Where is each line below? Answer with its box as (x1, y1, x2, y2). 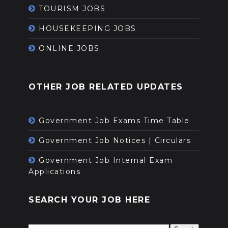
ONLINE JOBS (39, 43, 100, 53)
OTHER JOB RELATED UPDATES (28, 81, 183, 92)
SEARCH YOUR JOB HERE (28, 194, 151, 205)
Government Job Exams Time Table (39, 116, 190, 125)
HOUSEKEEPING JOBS (39, 23, 136, 33)
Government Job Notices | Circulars (39, 135, 191, 145)
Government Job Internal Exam (39, 155, 173, 165)
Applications (28, 166, 81, 176)
